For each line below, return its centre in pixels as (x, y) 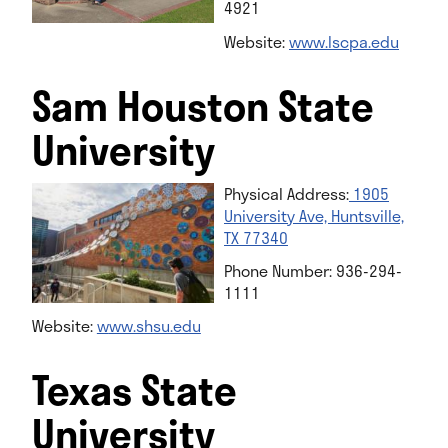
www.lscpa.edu (344, 41)
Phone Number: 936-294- (313, 270)
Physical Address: (286, 193)
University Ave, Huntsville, (314, 215)
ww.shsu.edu (154, 325)
